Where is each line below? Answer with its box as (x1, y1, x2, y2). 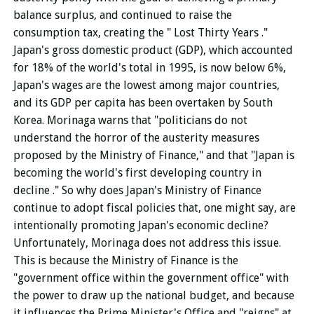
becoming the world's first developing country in (13, 166, 261, 179)
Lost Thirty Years (170, 26, 261, 39)
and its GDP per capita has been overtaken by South (13, 96, 273, 109)
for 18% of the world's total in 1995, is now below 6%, (13, 61, 286, 74)
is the (210, 254, 238, 267)
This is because (13, 254, 93, 267)
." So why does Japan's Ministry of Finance (52, 184, 261, 197)
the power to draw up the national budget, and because (13, 289, 294, 302)
